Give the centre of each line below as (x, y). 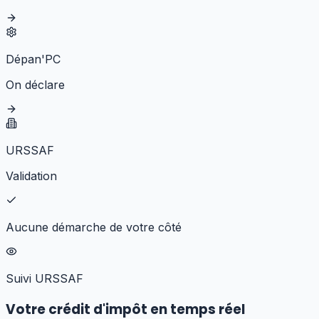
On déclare (35, 84)
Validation (31, 176)
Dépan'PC (33, 59)
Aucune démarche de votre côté (94, 227)
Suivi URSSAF (45, 278)
